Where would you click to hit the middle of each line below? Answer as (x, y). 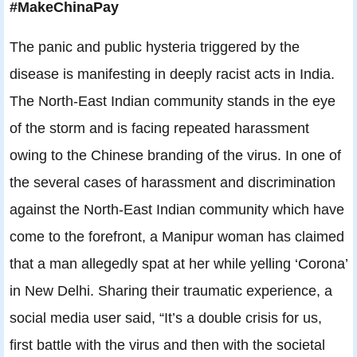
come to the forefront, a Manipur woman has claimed (177, 236)
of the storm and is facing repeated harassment (159, 127)
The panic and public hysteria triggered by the (155, 46)
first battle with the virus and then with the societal (167, 344)
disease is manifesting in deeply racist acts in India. (172, 73)
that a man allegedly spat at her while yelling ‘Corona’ (178, 263)
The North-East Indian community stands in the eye (173, 100)
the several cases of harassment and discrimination (173, 182)
